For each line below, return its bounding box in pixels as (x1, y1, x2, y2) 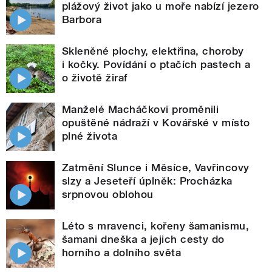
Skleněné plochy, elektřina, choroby (62, 44, 244, 57)
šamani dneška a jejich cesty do (62, 233, 225, 245)
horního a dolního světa (62, 246, 182, 259)
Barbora (62, 13, 102, 25)
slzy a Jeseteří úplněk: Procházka (62, 174, 233, 187)
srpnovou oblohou (62, 188, 154, 200)
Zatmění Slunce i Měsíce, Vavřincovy (62, 161, 250, 174)
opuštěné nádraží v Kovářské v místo (62, 116, 250, 129)
